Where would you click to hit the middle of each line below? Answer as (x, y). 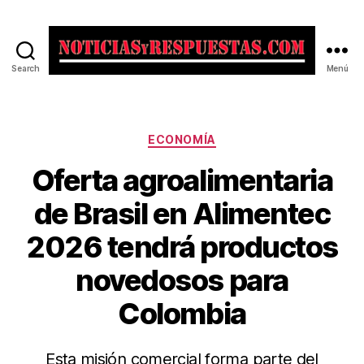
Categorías (217, 136)
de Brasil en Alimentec (182, 213)
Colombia (182, 313)
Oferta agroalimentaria (182, 180)
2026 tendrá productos (182, 247)
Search (26, 68)
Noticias (209, 82)
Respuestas (221, 118)
